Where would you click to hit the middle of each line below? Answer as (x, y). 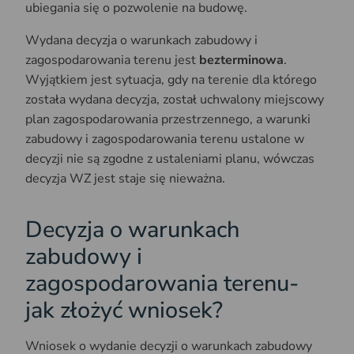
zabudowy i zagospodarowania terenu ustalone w (165, 139)
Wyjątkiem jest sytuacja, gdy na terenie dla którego (171, 80)
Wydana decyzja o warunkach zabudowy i (141, 41)
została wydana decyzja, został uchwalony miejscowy (175, 100)
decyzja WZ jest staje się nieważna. (125, 179)
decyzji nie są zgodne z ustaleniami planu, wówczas (170, 159)
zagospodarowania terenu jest (112, 60)
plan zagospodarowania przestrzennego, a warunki (168, 120)
